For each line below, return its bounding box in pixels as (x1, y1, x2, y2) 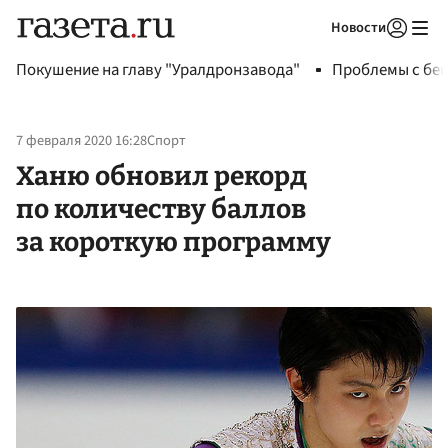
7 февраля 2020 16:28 (16, 130, 147, 152)
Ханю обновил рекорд (16, 159, 307, 192)
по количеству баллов (16, 192, 306, 225)
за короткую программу (16, 225, 331, 258)
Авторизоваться (268, 44, 362, 62)
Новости (331, 17, 386, 38)
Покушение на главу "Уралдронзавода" (16, 58, 300, 82)
